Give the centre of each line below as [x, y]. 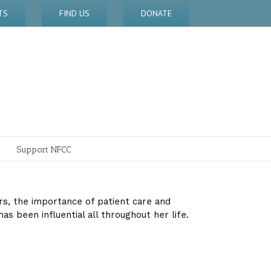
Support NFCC [44, 149]
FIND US [74, 13]
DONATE [156, 13]
